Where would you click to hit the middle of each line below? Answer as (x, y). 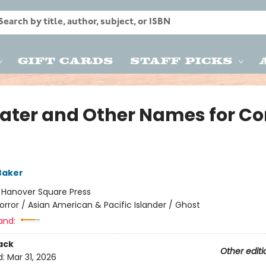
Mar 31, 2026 (31, 257)
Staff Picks (181, 60)
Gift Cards (66, 60)
